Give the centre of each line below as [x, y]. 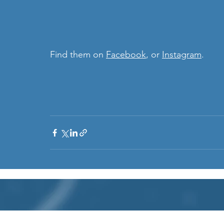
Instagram [182, 55]
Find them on [78, 55]
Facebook [126, 55]
